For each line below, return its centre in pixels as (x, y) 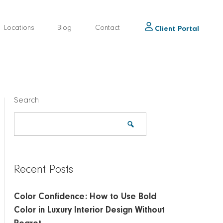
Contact (107, 28)
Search (26, 101)
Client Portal (177, 30)
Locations (19, 28)
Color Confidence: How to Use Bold (85, 198)
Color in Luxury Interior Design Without (89, 211)
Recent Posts (44, 171)
